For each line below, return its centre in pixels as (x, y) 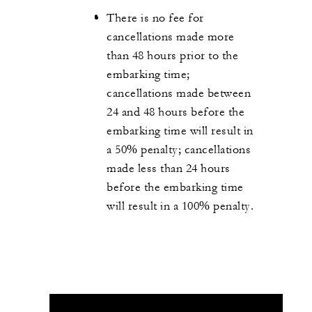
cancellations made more (171, 37)
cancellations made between (179, 94)
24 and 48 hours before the (175, 112)
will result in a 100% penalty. (180, 206)
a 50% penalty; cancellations (179, 150)
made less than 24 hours (169, 169)
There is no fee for (155, 18)
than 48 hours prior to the (172, 56)
